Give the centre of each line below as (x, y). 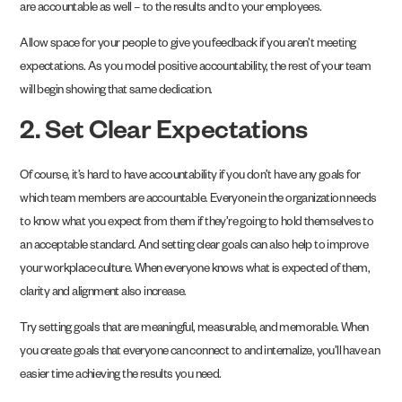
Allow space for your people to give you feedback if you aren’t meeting (188, 46)
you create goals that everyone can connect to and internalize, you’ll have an (200, 354)
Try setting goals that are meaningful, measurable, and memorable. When (194, 330)
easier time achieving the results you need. (122, 377)
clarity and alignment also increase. (105, 293)
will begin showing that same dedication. (116, 92)
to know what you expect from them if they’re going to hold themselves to (197, 223)
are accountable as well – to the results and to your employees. (172, 10)
